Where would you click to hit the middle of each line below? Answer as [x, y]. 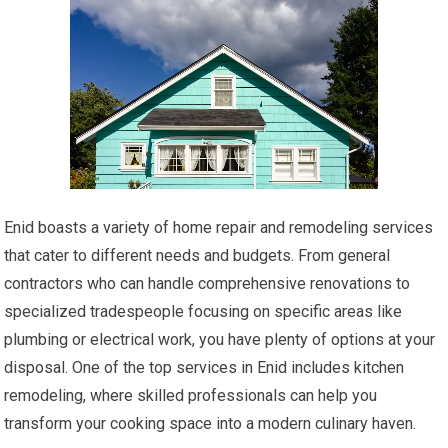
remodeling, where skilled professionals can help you [191, 396]
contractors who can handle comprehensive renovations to [207, 284]
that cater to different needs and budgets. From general [197, 256]
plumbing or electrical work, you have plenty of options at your [220, 340]
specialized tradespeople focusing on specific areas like [203, 312]
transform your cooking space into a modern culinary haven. [210, 424]
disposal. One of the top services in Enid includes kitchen [204, 368]
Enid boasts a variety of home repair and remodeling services [219, 228]
